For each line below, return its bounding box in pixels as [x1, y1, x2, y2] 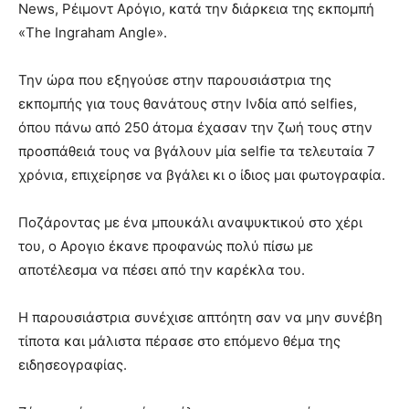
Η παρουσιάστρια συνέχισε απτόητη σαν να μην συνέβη [18, 309, 383, 327]
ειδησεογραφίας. [18, 356, 127, 374]
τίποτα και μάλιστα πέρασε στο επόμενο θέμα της [18, 332, 341, 351]
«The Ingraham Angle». [18, 24, 167, 42]
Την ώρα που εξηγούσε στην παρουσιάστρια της [18, 71, 331, 89]
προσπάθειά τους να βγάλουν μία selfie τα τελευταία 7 [18, 142, 375, 161]
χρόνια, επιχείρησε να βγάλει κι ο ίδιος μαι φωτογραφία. [18, 166, 385, 184]
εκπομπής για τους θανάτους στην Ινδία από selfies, [18, 95, 357, 113]
